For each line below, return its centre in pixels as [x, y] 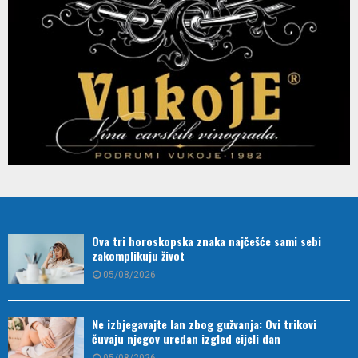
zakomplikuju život [138, 255]
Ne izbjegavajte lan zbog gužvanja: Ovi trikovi [204, 324]
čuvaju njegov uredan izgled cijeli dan [186, 339]
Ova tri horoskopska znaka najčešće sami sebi [207, 241]
